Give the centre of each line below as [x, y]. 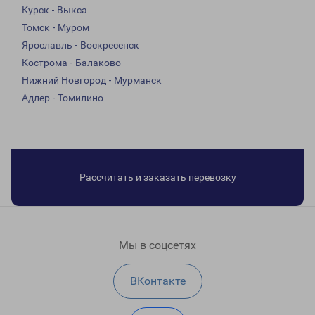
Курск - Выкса [54, 10]
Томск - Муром [56, 28]
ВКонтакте [157, 281]
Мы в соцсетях [157, 245]
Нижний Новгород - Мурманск [92, 81]
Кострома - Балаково [71, 63]
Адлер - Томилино [63, 98]
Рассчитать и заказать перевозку [157, 178]
